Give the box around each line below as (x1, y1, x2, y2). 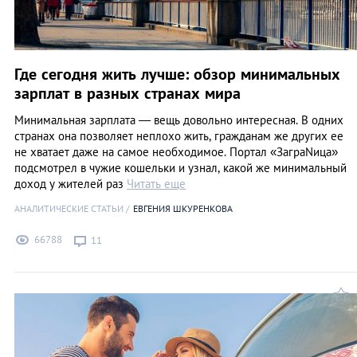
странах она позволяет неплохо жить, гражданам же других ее (14, 127, 343, 143)
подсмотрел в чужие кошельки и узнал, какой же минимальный (14, 159, 347, 175)
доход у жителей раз (14, 175, 127, 191)
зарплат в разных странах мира (14, 82, 241, 104)
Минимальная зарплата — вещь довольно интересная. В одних (14, 112, 343, 127)
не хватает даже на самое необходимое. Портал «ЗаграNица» (14, 143, 338, 159)
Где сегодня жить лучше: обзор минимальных (14, 63, 340, 84)
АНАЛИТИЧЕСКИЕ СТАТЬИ (14, 202, 124, 214)
